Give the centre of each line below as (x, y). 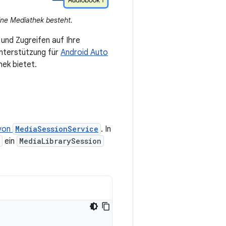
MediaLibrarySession (60, 141)
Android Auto (84, 53)
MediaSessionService (57, 129)
